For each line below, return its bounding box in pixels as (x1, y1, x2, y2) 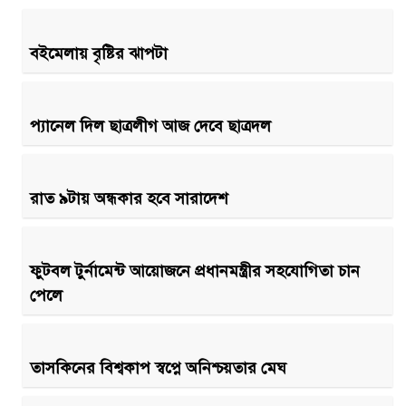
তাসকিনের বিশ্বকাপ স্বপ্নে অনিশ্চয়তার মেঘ (30, 356, 286, 379)
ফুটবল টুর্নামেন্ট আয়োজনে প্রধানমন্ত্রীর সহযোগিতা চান (30, 259, 360, 282)
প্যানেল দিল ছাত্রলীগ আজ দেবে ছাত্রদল (30, 114, 271, 137)
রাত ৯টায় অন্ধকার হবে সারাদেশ (30, 187, 227, 209)
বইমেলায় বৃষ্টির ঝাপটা (30, 42, 168, 64)
